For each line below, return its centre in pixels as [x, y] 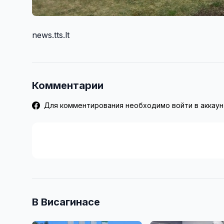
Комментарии [68, 85]
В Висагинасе [66, 202]
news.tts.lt [51, 35]
